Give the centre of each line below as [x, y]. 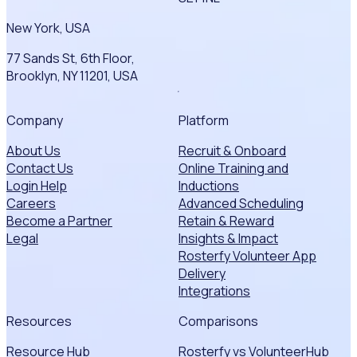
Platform [204, 121]
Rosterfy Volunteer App [247, 256]
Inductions [209, 186]
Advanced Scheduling [241, 204]
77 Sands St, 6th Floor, [71, 59]
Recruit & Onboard [232, 151]
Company [35, 121]
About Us [33, 151]
